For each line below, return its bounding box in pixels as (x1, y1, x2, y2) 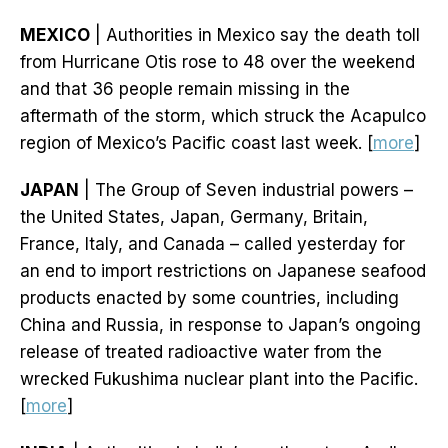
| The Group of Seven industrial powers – (79, 180, 413, 201)
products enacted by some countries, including (20, 288, 399, 309)
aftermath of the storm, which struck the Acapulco (20, 106, 426, 127)
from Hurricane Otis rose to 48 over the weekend (20, 52, 415, 73)
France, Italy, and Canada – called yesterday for (20, 234, 405, 255)
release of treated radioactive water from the (20, 342, 382, 363)
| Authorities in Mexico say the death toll (90, 25, 420, 46)
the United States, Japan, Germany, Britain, (20, 207, 368, 228)
